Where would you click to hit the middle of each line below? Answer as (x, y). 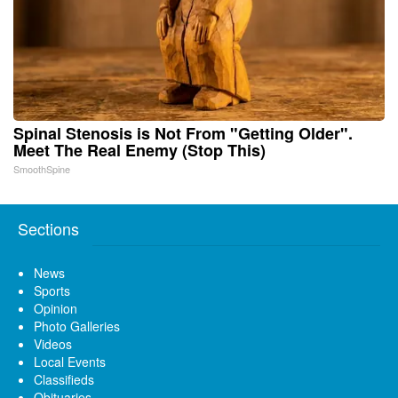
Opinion (56, 309)
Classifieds (64, 380)
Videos (53, 344)
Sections (48, 229)
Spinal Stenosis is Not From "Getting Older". (183, 134)
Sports (52, 291)
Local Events (70, 362)
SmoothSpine (42, 169)
